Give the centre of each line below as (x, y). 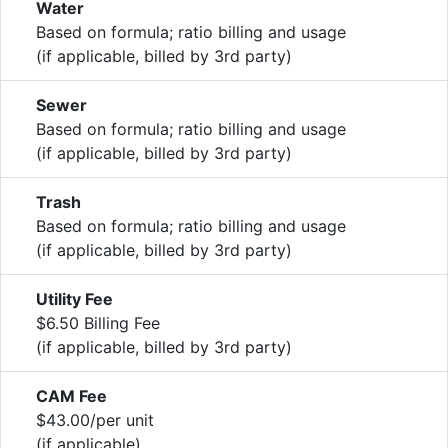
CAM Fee (71, 395)
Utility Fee (74, 298)
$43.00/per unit (95, 419)
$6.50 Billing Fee (98, 322)
